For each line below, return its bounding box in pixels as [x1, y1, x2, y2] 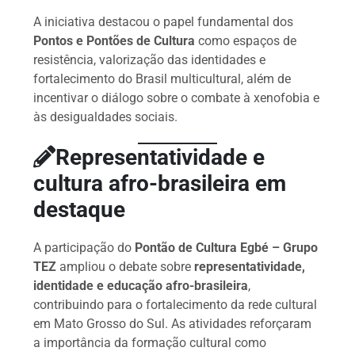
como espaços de [195, 33, 297, 49]
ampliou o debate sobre [56, 259, 195, 275]
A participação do [33, 240, 136, 256]
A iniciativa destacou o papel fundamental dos [33, 14, 294, 30]
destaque [33, 197, 126, 223]
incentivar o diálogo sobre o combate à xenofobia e [33, 90, 320, 106]
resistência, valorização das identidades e [33, 52, 266, 68]
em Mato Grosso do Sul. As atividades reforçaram [33, 316, 312, 332]
